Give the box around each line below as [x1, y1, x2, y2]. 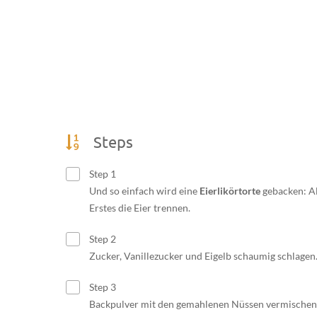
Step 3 [86, 280, 116, 293]
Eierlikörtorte [199, 184, 260, 197]
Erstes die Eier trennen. [88, 201, 190, 214]
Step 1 [86, 167, 116, 180]
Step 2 [86, 232, 116, 245]
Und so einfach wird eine [88, 184, 200, 197]
